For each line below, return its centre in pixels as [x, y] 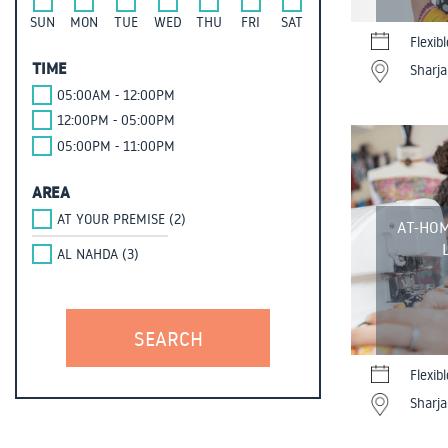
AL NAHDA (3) [98, 254]
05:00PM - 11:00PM [116, 145]
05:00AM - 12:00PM [116, 94]
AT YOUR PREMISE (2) [121, 218]
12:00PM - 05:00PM [116, 120]
